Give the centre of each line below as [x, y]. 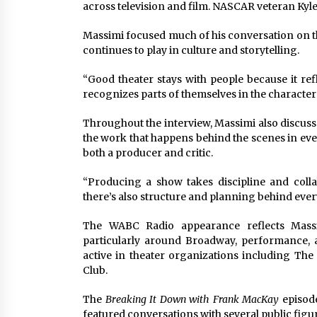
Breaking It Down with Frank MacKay [192, 299]
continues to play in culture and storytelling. [191, 50]
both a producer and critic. [148, 153]
